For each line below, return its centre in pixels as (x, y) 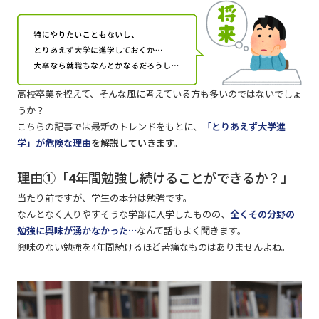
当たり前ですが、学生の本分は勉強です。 (104, 198)
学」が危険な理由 (54, 142)
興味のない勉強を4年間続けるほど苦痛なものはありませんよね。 (153, 247)
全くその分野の (262, 214)
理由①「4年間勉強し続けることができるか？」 (155, 178)
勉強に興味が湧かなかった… (77, 231)
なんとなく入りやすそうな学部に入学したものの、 (123, 214)
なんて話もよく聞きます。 (191, 231)
